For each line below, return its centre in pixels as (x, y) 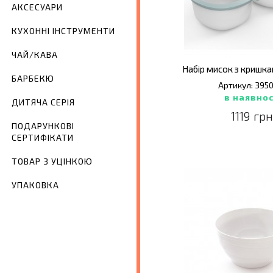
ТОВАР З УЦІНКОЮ (52, 161)
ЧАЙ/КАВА (35, 55)
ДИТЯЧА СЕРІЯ (43, 102)
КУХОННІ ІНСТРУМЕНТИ (63, 31)
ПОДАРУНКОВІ (43, 126)
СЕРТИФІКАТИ (43, 138)
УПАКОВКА (35, 185)
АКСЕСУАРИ (37, 7)
